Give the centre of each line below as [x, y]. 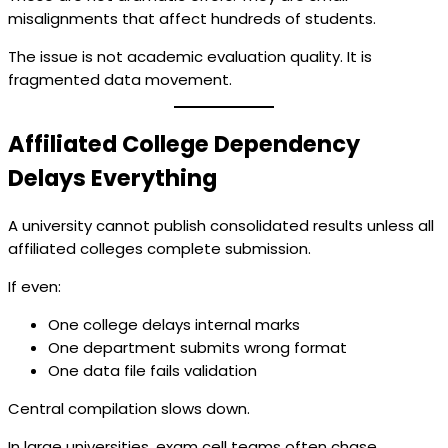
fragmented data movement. [120, 80]
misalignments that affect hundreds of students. [192, 19]
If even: [34, 286]
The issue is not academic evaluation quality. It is [190, 57]
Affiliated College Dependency [184, 144]
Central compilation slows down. [129, 408]
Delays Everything [112, 178]
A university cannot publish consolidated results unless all [221, 225]
